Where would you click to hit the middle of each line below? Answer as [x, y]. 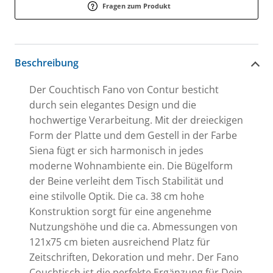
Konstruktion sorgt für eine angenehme [120, 211]
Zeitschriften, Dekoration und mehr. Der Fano [134, 257]
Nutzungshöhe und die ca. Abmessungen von [133, 226]
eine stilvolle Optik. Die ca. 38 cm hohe [117, 196]
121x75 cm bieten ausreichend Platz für [120, 242]
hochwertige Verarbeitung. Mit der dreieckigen [136, 120]
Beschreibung [47, 63]
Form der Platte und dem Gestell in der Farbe [133, 135]
